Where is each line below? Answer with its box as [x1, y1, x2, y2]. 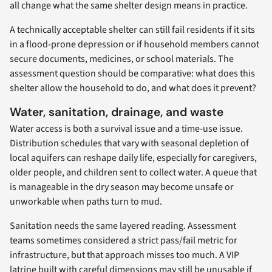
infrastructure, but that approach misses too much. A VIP [10, 248, 239, 262]
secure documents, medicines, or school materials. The [10, 52, 234, 66]
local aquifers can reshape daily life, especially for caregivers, [10, 151, 257, 165]
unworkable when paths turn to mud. [10, 195, 162, 209]
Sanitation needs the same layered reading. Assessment [10, 219, 236, 233]
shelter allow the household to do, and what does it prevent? [10, 81, 256, 95]
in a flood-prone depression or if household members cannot [10, 38, 259, 52]
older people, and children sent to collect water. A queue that [10, 166, 257, 180]
